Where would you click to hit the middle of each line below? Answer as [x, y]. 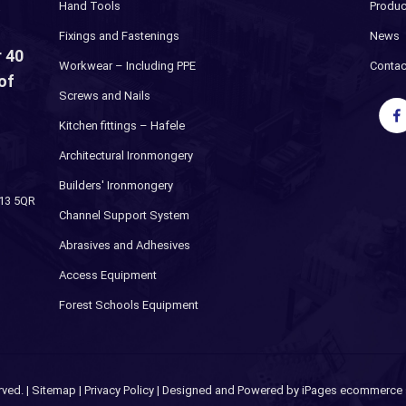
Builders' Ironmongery [116, 185]
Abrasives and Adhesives [124, 245]
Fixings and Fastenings [119, 36]
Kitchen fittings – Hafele [121, 126]
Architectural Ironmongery [126, 155]
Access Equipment [107, 275]
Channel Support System [124, 215]
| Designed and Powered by [228, 390]
